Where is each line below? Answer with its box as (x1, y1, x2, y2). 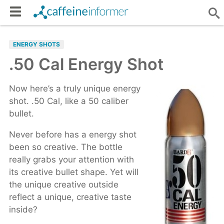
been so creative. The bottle (8, 142, 122, 152)
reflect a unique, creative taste (8, 192, 131, 202)
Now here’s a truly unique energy (8, 83, 140, 93)
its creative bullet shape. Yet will (8, 167, 138, 177)
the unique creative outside (8, 179, 118, 189)
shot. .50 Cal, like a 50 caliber (8, 96, 128, 106)
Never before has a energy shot (8, 129, 136, 139)
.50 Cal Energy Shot (8, 54, 163, 74)
